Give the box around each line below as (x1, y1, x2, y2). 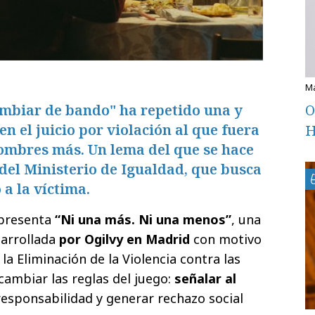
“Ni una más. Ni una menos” (55, 210, 231, 228)
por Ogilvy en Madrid (59, 230, 190, 247)
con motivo (190, 230, 262, 247)
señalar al (174, 269, 236, 287)
